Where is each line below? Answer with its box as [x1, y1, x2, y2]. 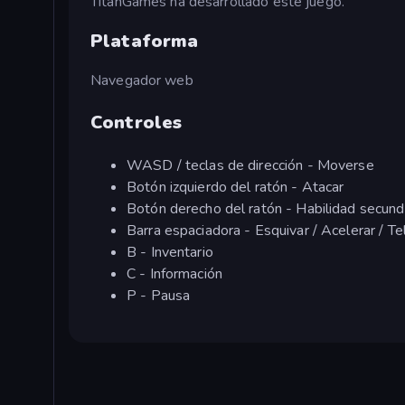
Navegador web [90, 71, 193, 91]
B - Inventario [127, 242, 213, 263]
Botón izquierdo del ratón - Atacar [127, 177, 344, 198]
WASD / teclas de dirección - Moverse [127, 155, 374, 176]
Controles [90, 110, 183, 136]
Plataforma [90, 28, 199, 53]
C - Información [127, 264, 222, 285]
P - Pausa [127, 286, 191, 306]
